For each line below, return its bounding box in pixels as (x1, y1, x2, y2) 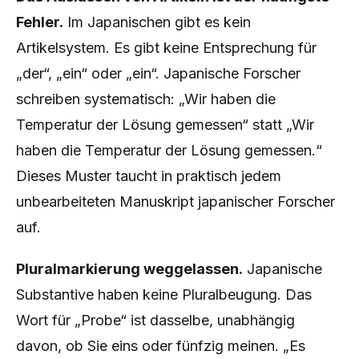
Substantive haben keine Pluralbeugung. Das (16, 286, 312, 303)
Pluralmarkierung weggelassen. (16, 260, 243, 277)
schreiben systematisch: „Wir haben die (16, 91, 276, 107)
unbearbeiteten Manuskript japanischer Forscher (16, 193, 335, 210)
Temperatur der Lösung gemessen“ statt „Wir (16, 116, 314, 133)
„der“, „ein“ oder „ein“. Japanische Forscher (16, 65, 301, 82)
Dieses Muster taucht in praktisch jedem (16, 167, 281, 184)
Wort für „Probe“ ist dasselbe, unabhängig (16, 312, 295, 329)
